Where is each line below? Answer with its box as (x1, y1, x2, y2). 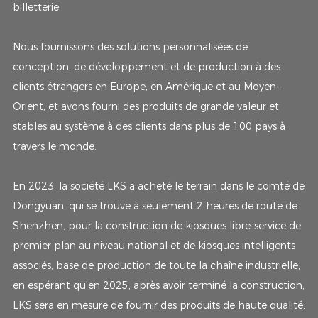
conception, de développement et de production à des (12, 60, 280, 73)
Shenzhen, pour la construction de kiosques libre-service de (12, 219, 301, 232)
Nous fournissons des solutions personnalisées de (12, 40, 248, 53)
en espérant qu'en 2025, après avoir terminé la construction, (12, 278, 305, 292)
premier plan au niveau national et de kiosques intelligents (12, 238, 295, 252)
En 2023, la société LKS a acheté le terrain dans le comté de (12, 179, 305, 192)
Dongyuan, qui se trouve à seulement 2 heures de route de (12, 199, 297, 212)
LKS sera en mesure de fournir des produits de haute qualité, (12, 298, 305, 312)
